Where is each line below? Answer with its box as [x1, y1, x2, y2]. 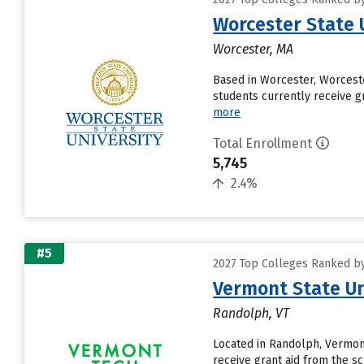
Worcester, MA [213, 41, 294, 57]
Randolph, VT [213, 305, 290, 321]
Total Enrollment [213, 136, 313, 151]
